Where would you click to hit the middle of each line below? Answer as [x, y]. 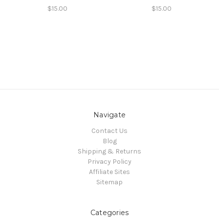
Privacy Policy [109, 161]
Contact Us [109, 131]
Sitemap [109, 182]
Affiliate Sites [109, 172]
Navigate [109, 115]
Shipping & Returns [109, 151]
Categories [109, 212]
